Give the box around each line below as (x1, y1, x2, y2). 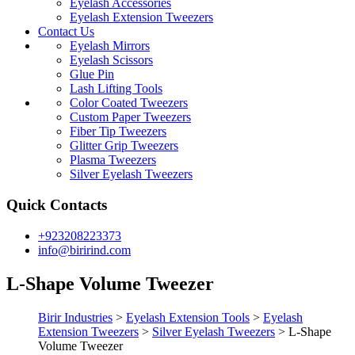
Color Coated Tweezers (70, 96, 188, 110)
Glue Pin (70, 67, 114, 82)
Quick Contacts (6, 197, 107, 214)
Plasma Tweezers (70, 153, 156, 167)
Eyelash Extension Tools (126, 310, 250, 324)
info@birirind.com (38, 242, 131, 257)
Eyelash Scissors (70, 53, 153, 67)
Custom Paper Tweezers (70, 110, 191, 124)
